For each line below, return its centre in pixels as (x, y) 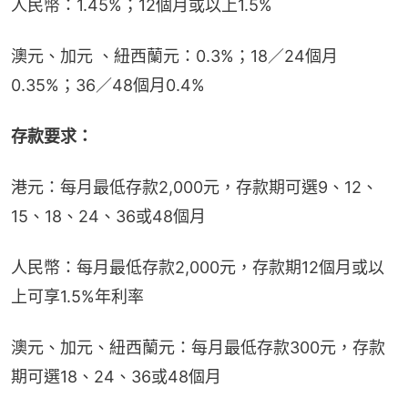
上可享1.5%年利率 (77, 297)
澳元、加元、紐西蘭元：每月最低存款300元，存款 (198, 348)
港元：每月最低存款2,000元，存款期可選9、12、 (194, 188)
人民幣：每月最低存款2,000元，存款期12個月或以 (198, 268)
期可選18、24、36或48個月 (116, 377)
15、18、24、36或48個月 (108, 217)
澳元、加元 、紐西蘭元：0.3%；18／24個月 (174, 56)
